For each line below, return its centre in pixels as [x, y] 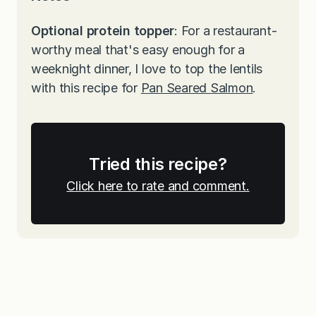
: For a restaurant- [226, 31]
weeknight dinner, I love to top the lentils [147, 69]
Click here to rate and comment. [158, 186]
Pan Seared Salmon [197, 88]
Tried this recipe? [158, 164]
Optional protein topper [103, 31]
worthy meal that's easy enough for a [138, 50]
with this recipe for [86, 88]
